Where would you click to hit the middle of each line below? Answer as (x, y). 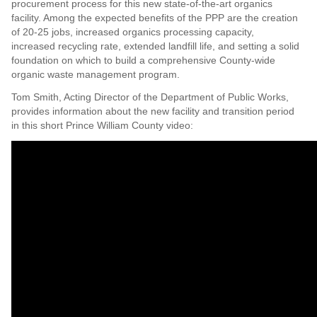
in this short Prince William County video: (102, 125)
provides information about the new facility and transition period (152, 111)
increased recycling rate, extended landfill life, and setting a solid (155, 46)
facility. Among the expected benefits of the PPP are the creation (154, 17)
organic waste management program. (95, 74)
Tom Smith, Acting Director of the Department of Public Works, (150, 97)
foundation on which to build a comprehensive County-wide (143, 60)
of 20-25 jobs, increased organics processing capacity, (132, 31)
